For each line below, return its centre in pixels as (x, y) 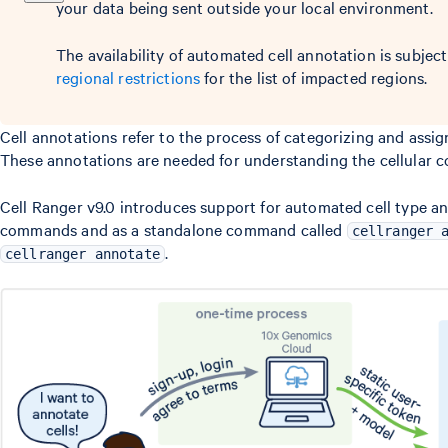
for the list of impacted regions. (314, 77)
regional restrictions (128, 77)
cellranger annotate (82, 254)
